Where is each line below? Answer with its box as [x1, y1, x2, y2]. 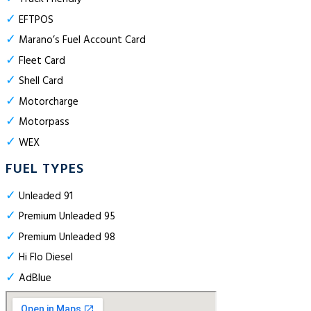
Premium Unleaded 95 [16, 208, 115, 226]
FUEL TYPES [6, 158, 84, 181]
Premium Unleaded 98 [16, 228, 115, 246]
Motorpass [16, 114, 69, 131]
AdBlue [16, 269, 51, 287]
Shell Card [16, 73, 63, 90]
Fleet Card [16, 52, 65, 69]
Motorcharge [16, 93, 78, 110]
